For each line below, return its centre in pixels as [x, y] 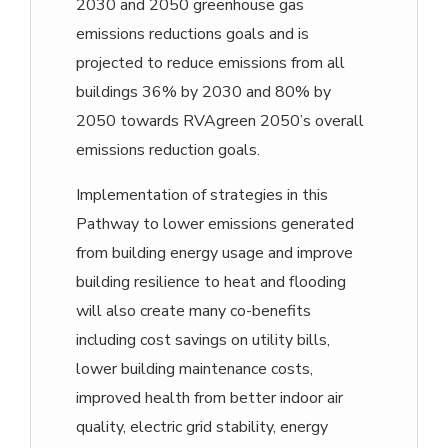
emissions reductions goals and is [192, 34]
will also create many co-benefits [193, 311]
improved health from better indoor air [209, 398]
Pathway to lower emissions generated [215, 224]
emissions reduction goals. [168, 150]
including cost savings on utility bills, [203, 340]
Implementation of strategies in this [202, 195]
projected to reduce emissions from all [210, 63]
